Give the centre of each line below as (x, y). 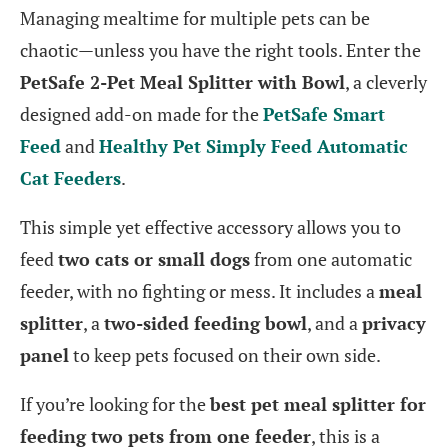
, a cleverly (386, 82)
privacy (394, 323)
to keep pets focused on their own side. (225, 355)
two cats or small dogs (154, 259)
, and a (334, 323)
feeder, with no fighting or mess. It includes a (199, 291)
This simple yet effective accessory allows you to (210, 227)
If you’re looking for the (115, 404)
